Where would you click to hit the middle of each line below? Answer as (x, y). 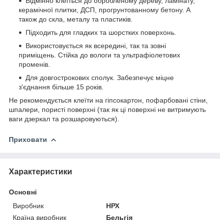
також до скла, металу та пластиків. (76, 19)
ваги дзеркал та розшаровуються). (64, 119)
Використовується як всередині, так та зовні (96, 45)
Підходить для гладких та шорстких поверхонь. (101, 32)
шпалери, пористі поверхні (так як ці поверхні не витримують (107, 109)
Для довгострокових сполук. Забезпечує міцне (100, 77)
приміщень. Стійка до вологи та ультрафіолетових (99, 55)
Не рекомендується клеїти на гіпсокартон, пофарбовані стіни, (108, 100)
